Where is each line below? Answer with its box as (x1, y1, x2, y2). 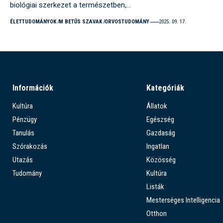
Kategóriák (146, 83, 184, 93)
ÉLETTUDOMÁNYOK (10, 18, 56, 25)
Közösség (146, 155, 176, 165)
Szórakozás (12, 142, 47, 151)
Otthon (146, 209, 167, 219)
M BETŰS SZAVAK (58, 18, 102, 25)
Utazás (12, 155, 33, 165)
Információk (12, 83, 53, 93)
